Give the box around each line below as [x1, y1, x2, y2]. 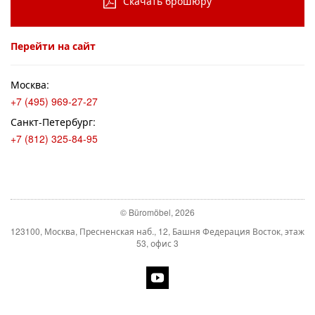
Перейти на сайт [11, 39, 96, 53]
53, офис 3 [136, 237, 179, 250]
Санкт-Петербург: [11, 115, 96, 129]
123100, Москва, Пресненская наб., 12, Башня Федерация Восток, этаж [11, 225, 304, 238]
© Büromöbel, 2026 [120, 206, 195, 219]
